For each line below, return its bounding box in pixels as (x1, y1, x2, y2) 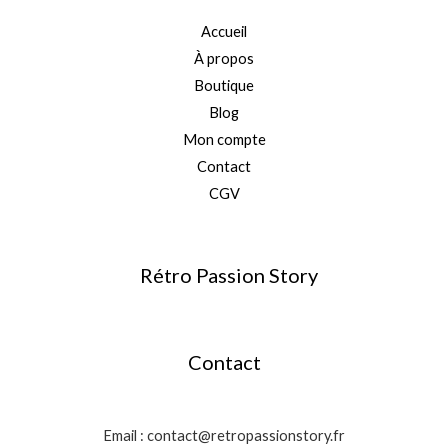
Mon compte (182, 130, 266, 148)
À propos (194, 49, 254, 67)
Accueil (201, 22, 247, 40)
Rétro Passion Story (140, 262, 318, 287)
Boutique (194, 76, 254, 94)
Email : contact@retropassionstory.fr (103, 426, 345, 444)
